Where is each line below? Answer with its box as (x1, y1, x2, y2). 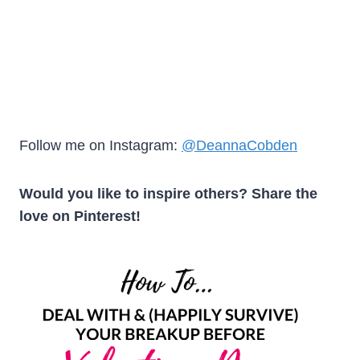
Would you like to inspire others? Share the (19, 185, 317, 202)
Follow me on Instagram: (19, 137, 182, 153)
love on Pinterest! (19, 207, 141, 224)
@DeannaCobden (182, 137, 297, 153)
